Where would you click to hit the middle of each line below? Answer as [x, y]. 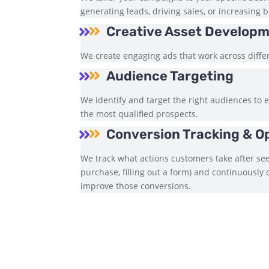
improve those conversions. [136, 186]
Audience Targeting [170, 76]
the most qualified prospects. [140, 113]
